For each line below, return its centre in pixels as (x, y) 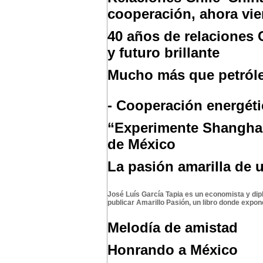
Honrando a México (173, 250)
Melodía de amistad (173, 227)
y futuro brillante (163, 53)
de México (141, 144)
